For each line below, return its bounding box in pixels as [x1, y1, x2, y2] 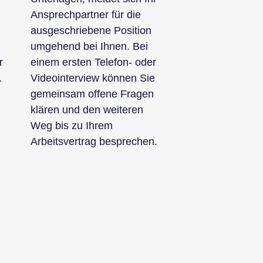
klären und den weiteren [31, 104, 143, 116]
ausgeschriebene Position [31, 25, 151, 36]
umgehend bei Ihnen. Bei [31, 41, 148, 52]
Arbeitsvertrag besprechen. [31, 136, 157, 147]
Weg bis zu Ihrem [31, 120, 113, 131]
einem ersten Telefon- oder [31, 56, 156, 68]
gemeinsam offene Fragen [31, 88, 154, 100]
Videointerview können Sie [31, 72, 155, 84]
